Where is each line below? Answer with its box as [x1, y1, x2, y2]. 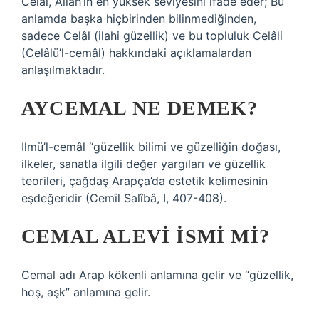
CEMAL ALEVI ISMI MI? [21, 225, 270, 247]
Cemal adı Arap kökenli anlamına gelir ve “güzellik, [21, 268, 293, 282]
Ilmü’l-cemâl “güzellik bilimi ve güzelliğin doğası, [21, 140, 281, 154]
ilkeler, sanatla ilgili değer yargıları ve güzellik [21, 157, 266, 171]
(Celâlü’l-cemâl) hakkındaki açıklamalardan [21, 46, 251, 60]
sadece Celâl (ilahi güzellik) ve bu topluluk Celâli [21, 28, 283, 43]
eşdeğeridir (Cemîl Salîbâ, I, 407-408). [21, 191, 226, 205]
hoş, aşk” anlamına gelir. [21, 285, 150, 299]
